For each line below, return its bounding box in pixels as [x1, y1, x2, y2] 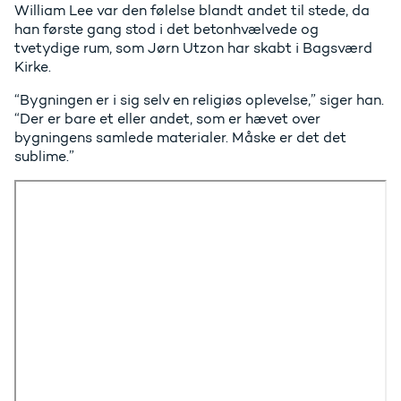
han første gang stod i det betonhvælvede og [14, 20, 319, 38]
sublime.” [14, 147, 74, 165]
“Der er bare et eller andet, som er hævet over [14, 109, 320, 127]
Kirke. [14, 57, 51, 75]
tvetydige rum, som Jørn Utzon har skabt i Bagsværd [14, 38, 372, 56]
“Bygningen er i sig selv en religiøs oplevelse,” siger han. [14, 90, 384, 108]
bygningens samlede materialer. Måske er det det [14, 128, 346, 146]
